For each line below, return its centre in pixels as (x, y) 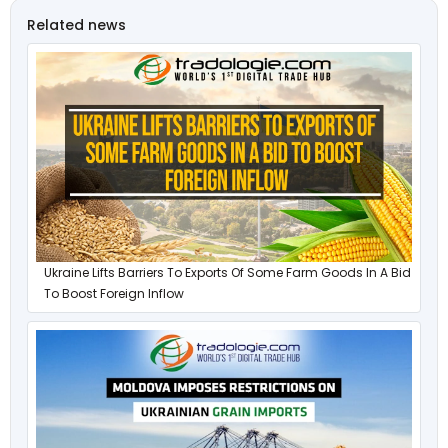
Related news (76, 24)
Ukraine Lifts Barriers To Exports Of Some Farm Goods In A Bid (227, 273)
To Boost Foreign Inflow (114, 294)
